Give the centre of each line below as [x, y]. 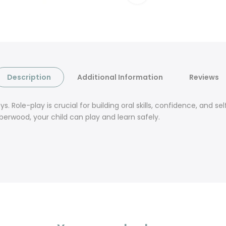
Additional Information [120, 77]
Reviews [204, 77]
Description [29, 77]
